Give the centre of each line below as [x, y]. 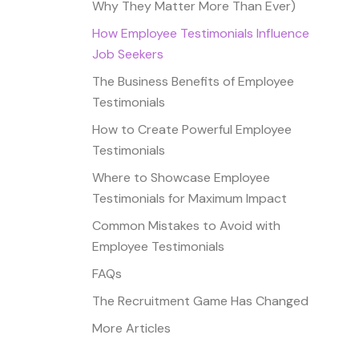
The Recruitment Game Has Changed [201, 301]
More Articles [132, 328]
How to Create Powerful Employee [192, 129]
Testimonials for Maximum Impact [190, 198]
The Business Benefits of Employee [194, 81]
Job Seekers [128, 54]
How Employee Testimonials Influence [201, 33]
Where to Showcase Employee [182, 177]
